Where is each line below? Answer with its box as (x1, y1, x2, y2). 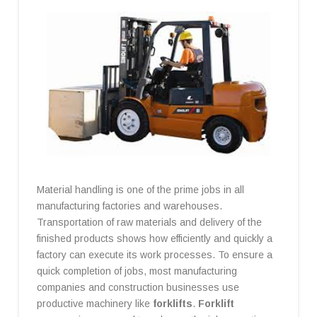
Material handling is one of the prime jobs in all (36, 184, 244, 196)
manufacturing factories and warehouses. (36, 200, 222, 212)
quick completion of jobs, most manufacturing (36, 265, 237, 277)
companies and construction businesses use (36, 282, 239, 294)
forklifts (152, 298, 192, 310)
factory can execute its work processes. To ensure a (36, 249, 272, 261)
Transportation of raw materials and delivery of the (36, 217, 262, 229)
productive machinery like (36, 298, 153, 310)
